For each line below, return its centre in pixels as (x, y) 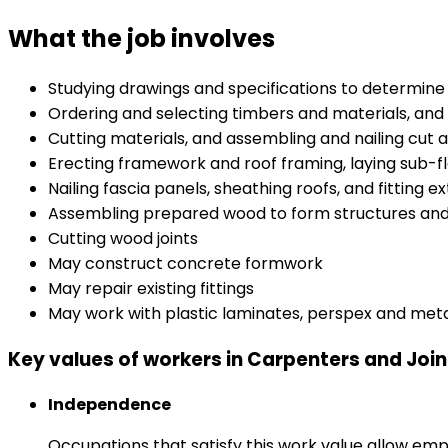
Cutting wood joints (123, 238)
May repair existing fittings (151, 288)
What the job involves (141, 38)
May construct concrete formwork (185, 263)
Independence (109, 405)
